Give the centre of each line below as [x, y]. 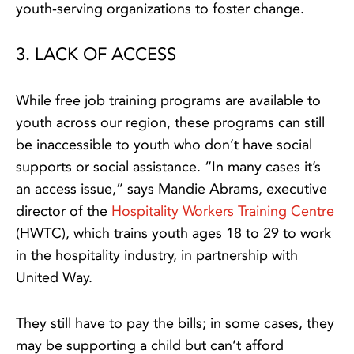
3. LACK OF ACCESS [96, 55]
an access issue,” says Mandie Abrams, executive [171, 189]
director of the [64, 211]
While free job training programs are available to [168, 101]
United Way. [54, 278]
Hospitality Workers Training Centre [223, 211]
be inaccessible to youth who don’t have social [164, 145]
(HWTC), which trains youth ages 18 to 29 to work [173, 233]
